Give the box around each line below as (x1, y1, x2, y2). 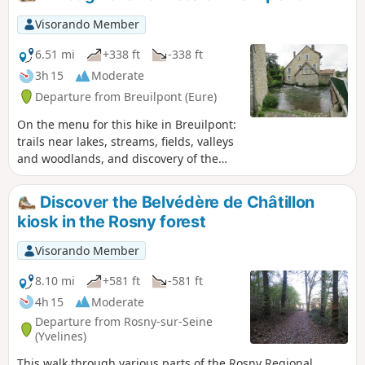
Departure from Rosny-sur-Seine (35, 314, 213, 330)
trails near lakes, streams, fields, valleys (17, 133, 234, 149)
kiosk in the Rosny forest (17, 211, 206, 231)
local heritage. (17, 167, 95, 183)
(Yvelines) (35, 328, 86, 345)
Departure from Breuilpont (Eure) (35, 88, 217, 104)
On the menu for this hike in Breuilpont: (17, 116, 236, 132)
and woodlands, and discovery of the (17, 150, 218, 166)
